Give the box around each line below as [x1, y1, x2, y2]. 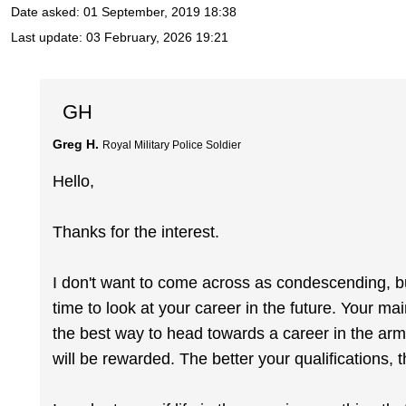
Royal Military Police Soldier [102, 139, 242, 150]
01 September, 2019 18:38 [83, 5, 237, 20]
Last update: [11, 30, 86, 45]
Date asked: [11, 5, 83, 20]
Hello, [53, 172, 95, 191]
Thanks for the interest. [53, 223, 220, 242]
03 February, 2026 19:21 [86, 30, 228, 45]
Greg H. [53, 136, 100, 151]
